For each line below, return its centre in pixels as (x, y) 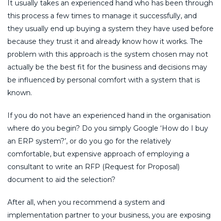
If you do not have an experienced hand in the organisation (109, 115)
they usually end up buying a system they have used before (110, 28)
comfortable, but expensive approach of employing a (98, 154)
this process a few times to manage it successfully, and (102, 16)
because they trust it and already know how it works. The (105, 41)
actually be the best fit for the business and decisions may (107, 67)
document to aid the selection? (61, 179)
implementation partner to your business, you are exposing (109, 215)
